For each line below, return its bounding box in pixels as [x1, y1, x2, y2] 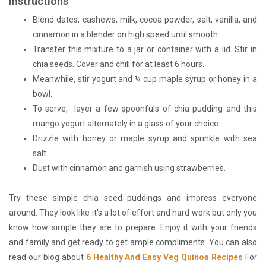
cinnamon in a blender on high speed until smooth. [33, 29, 221, 39]
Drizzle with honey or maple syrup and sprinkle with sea [33, 133, 257, 143]
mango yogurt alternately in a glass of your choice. [33, 118, 222, 128]
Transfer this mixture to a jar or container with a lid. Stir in [33, 44, 257, 54]
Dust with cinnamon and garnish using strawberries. [33, 163, 226, 173]
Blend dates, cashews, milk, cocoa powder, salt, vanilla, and [33, 14, 257, 24]
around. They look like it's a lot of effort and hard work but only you [9, 207, 257, 217]
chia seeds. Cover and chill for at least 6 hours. [33, 59, 206, 69]
